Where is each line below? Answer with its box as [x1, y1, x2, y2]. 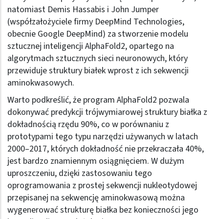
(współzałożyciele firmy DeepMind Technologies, [7, 15, 184, 28]
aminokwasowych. [7, 76, 76, 89]
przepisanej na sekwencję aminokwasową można [7, 191, 185, 204]
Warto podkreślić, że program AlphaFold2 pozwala [7, 93, 189, 106]
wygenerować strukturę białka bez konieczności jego [7, 203, 198, 216]
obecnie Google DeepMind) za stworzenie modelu [7, 27, 188, 40]
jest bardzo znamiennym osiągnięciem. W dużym [7, 154, 184, 167]
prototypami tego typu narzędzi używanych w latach [7, 130, 198, 143]
